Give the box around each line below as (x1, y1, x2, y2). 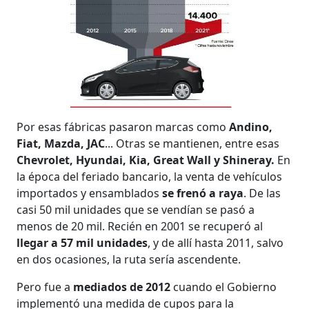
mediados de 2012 (73, 279, 171, 295)
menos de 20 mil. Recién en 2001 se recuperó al (17, 218, 263, 234)
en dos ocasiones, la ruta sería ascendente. (17, 251, 241, 267)
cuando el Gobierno (170, 279, 277, 295)
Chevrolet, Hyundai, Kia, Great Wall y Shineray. (17, 152, 275, 168)
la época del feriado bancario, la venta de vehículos (17, 168, 283, 184)
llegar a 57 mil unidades (17, 235, 148, 250)
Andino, (229, 119, 273, 134)
